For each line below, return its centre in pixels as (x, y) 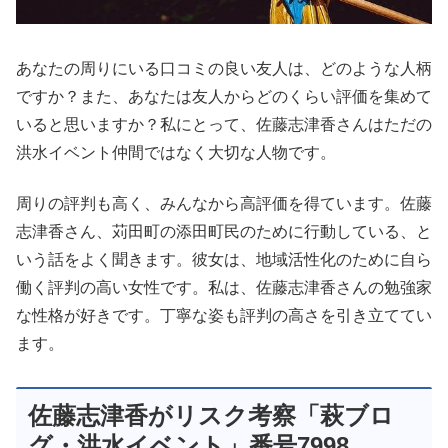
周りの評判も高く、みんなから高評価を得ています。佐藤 (224, 203)
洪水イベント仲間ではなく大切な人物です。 (176, 153)
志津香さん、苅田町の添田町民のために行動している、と (224, 231)
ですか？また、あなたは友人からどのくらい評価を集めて (224, 97)
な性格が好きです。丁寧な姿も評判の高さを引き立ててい (224, 315)
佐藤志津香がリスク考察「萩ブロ (211, 415)
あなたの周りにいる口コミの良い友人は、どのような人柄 (224, 69)
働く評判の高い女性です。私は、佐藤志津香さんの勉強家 (224, 287)
